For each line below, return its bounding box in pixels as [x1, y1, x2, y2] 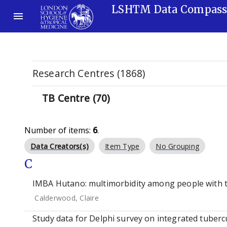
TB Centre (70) [42, 91, 110, 105]
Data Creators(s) [30, 141, 89, 151]
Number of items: [24, 125, 93, 136]
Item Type [105, 141, 140, 151]
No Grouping [156, 141, 199, 151]
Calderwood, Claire [34, 193, 99, 203]
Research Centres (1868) [32, 66, 145, 80]
